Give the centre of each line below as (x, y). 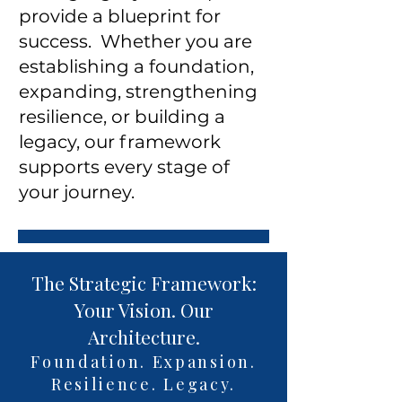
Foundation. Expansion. (144, 362)
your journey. (77, 192)
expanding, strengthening (138, 92)
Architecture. (144, 336)
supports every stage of (124, 167)
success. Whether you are (135, 41)
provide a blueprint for (120, 16)
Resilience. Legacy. (144, 384)
